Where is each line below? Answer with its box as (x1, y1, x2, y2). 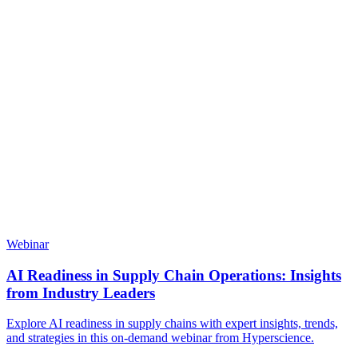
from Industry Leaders (6, 284, 155, 301)
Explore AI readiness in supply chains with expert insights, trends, (6, 316, 338, 331)
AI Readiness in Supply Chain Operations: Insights (6, 266, 341, 284)
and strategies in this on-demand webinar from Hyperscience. (6, 331, 314, 345)
